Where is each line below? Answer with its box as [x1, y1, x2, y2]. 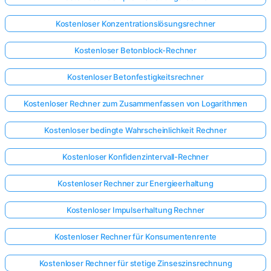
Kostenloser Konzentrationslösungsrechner [55, 19, 216, 29]
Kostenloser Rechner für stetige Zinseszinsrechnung [39, 258, 232, 269]
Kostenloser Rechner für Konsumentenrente [54, 232, 217, 242]
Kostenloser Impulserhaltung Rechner [66, 205, 205, 215]
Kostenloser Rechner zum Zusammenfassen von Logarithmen [23, 99, 248, 109]
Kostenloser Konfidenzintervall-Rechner [62, 152, 209, 162]
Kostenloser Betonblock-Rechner [74, 45, 197, 56]
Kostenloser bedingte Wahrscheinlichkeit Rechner [44, 125, 227, 135]
